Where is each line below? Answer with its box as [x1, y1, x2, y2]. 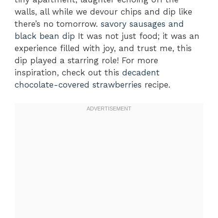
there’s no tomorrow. [15, 18, 101, 29]
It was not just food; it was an [75, 31, 200, 41]
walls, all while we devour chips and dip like [15, 6, 192, 17]
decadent [122, 67, 160, 77]
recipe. [142, 79, 170, 90]
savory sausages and [101, 18, 184, 29]
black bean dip [15, 31, 75, 41]
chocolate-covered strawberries [15, 79, 142, 90]
